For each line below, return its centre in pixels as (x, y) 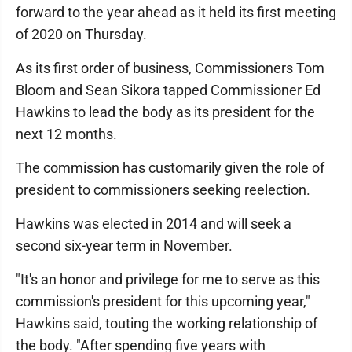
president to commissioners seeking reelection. (163, 190)
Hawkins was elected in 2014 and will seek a (154, 224)
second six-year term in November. (124, 246)
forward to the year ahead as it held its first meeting (176, 12)
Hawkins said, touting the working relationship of (167, 323)
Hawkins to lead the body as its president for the (165, 112)
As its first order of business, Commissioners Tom (170, 68)
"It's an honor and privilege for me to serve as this (168, 279)
